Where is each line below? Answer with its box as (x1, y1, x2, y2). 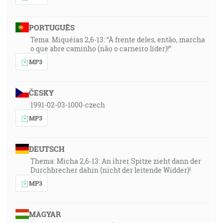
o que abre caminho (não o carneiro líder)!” (30, 44, 171, 53)
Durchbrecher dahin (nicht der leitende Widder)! (30, 165, 191, 175)
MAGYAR (28, 209, 61, 219)
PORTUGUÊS (28, 22, 75, 32)
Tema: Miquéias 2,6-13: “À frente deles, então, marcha (30, 35, 205, 44)
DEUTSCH (28, 144, 65, 154)
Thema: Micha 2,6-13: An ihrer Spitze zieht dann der (30, 156, 201, 166)
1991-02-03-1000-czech (30, 100, 105, 110)
